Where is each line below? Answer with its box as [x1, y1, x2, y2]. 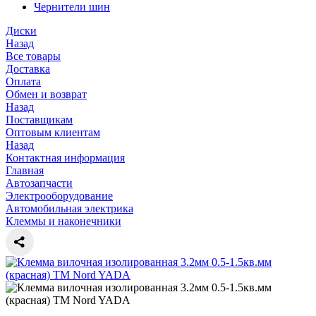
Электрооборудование [6, 190, 113, 202]
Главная [6, 164, 44, 176]
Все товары [6, 50, 61, 62]
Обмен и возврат [6, 88, 87, 100]
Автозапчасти [6, 177, 73, 189]
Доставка [6, 63, 50, 75]
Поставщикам [6, 114, 73, 126]
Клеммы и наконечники [6, 215, 121, 227]
